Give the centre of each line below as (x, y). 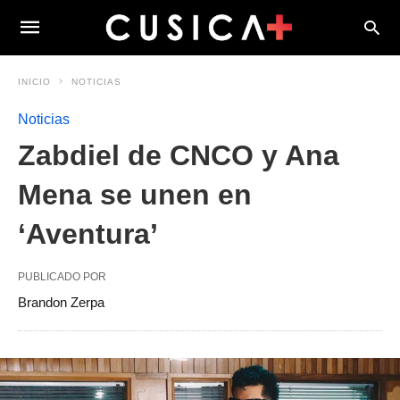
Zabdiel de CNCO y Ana (179, 155)
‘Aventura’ (88, 234)
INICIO (34, 82)
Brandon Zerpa (61, 302)
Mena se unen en (135, 195)
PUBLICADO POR (62, 277)
